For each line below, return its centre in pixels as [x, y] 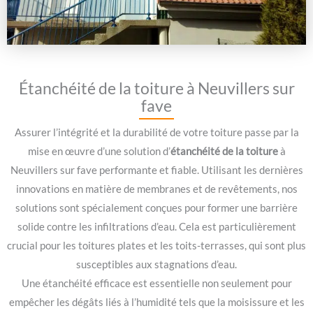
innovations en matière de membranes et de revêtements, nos [156, 189]
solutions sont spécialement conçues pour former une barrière [156, 208]
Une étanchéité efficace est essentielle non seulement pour [156, 284]
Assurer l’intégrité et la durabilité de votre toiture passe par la [156, 133]
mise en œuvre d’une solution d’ [99, 152]
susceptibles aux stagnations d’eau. [156, 265]
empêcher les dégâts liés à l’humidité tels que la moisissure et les [156, 303]
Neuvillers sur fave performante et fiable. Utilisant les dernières [156, 170]
